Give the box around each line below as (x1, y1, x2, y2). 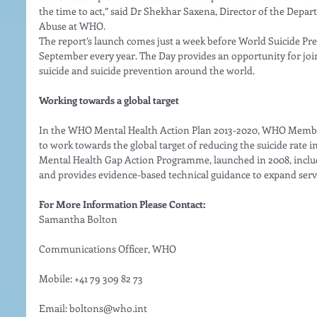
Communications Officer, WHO (39, 242, 176, 256)
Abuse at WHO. (39, 19, 108, 33)
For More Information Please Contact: (39, 197, 205, 212)
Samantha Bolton (39, 212, 117, 226)
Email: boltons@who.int (39, 301, 149, 316)
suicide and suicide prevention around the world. (39, 64, 257, 78)
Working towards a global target (39, 93, 179, 108)
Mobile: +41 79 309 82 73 (39, 272, 143, 286)
